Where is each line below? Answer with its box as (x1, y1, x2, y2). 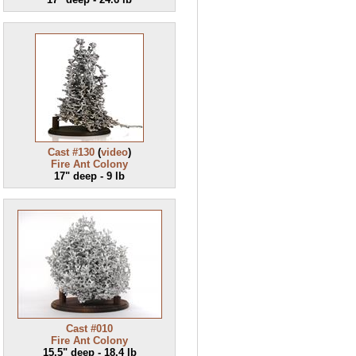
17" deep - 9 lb (54, 170, 125, 182)
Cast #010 (66, 323, 113, 335)
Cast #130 (48, 146, 95, 158)
